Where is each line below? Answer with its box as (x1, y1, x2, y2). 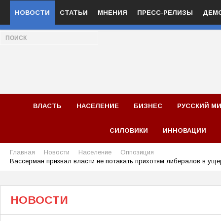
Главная (10, 148, 35, 156)
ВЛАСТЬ (33, 102, 62, 110)
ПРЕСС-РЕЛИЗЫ (137, 8, 193, 16)
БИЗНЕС (134, 102, 163, 110)
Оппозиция (120, 148, 154, 156)
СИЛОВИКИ (110, 127, 148, 134)
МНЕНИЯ (98, 8, 127, 16)
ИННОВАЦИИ (163, 127, 207, 134)
